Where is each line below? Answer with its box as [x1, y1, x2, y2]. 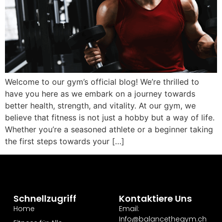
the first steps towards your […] [5, 136, 124, 147]
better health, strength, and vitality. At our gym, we [5, 101, 196, 111]
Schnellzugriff [13, 192, 76, 205]
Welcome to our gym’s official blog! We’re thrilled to [5, 77, 199, 87]
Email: [118, 204, 139, 214]
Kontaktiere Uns [118, 192, 192, 205]
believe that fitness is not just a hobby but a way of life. [5, 112, 215, 123]
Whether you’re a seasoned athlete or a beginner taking [5, 124, 213, 135]
